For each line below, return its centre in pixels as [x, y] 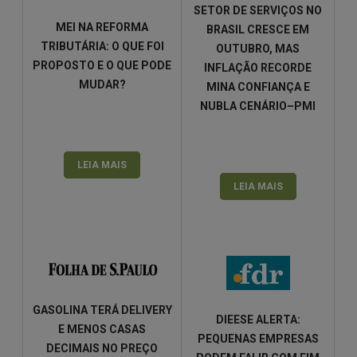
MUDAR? [102, 84]
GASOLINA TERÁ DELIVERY [102, 310]
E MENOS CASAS [102, 330]
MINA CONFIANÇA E [258, 87]
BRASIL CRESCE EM [258, 30]
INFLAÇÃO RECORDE [258, 68]
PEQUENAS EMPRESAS [258, 338]
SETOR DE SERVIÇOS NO [258, 11]
